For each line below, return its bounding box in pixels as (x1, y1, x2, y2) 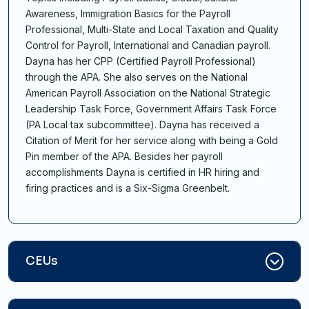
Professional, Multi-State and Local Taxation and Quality (26, 23, 279, 36)
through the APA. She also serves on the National (26, 71, 248, 83)
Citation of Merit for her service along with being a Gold (26, 134, 278, 147)
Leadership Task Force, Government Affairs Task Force (26, 103, 277, 115)
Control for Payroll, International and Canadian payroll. (26, 39, 270, 52)
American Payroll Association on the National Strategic (26, 87, 270, 99)
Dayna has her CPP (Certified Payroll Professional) (26, 55, 256, 68)
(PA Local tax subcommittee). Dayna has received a (26, 119, 259, 131)
